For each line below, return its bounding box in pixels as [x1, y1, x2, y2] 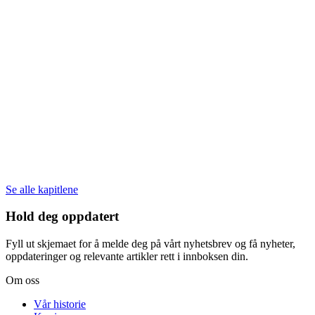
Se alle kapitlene [6, 183, 78, 195]
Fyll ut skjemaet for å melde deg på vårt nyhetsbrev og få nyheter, [6, 238, 295, 250]
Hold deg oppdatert [6, 209, 119, 224]
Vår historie [34, 298, 86, 311]
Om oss [6, 274, 39, 287]
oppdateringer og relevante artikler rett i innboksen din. [6, 250, 248, 263]
